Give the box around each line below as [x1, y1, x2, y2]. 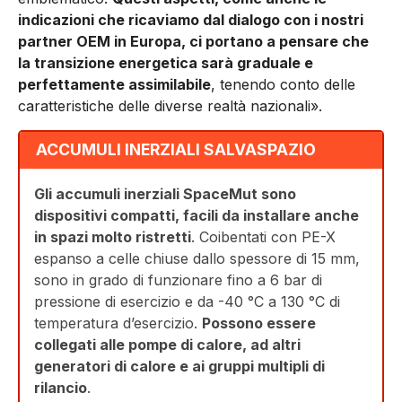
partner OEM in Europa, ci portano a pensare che [18, 32, 369, 51]
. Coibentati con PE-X [191, 228, 336, 247]
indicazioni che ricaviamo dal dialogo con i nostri [18, 11, 363, 30]
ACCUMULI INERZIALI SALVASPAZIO [35, 140, 316, 160]
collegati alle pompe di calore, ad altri [34, 336, 301, 354]
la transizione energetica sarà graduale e [18, 54, 313, 73]
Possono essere [202, 314, 316, 333]
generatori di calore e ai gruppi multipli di [34, 357, 325, 376]
